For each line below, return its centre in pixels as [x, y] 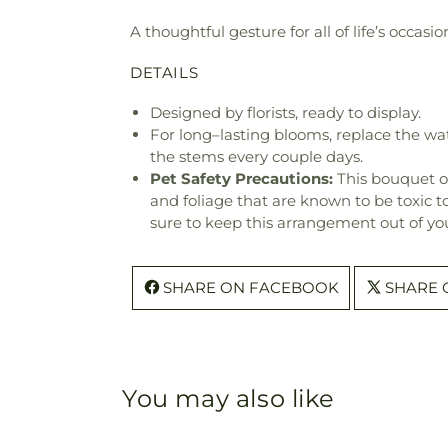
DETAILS [164, 72]
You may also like [228, 398]
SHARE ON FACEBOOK [251, 287]
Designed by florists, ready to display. [285, 112]
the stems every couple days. [256, 156]
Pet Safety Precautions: [241, 178]
